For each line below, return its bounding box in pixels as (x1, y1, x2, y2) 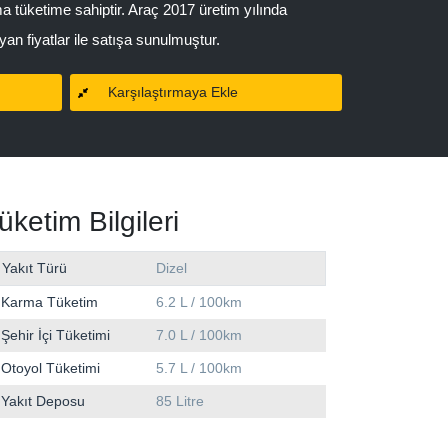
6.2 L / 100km (156, 294, 242, 311)
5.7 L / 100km (156, 360, 242, 377)
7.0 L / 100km (156, 327, 242, 344)
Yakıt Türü (2, 260, 67, 277)
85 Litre (156, 393, 204, 410)
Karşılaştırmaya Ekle (107, 84, 238, 100)
